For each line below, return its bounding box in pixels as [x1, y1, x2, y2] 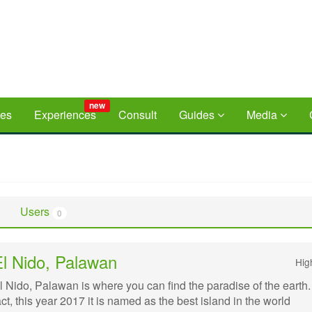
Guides [179, 107, 217, 123]
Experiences [34, 107, 96, 123]
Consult [118, 107, 157, 123]
